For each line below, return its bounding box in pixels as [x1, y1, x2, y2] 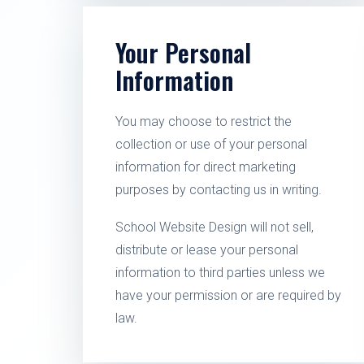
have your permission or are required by [115, 288, 341, 303]
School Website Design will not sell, [115, 219, 314, 235]
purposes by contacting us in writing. [115, 182, 322, 197]
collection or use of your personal [115, 136, 307, 152]
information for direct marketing [115, 159, 296, 175]
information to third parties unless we [115, 265, 325, 280]
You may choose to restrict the [115, 114, 292, 129]
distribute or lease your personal [115, 242, 298, 258]
